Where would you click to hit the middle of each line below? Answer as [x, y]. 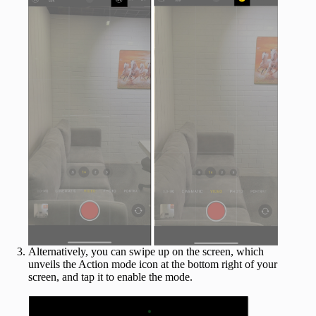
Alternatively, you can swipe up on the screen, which [146, 252]
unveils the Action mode [82, 265]
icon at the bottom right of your [208, 265]
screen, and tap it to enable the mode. [110, 277]
